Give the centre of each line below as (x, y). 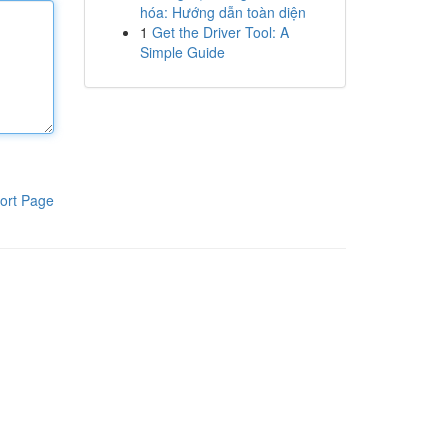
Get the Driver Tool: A (220, 32)
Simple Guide (182, 52)
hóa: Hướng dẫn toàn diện (222, 12)
